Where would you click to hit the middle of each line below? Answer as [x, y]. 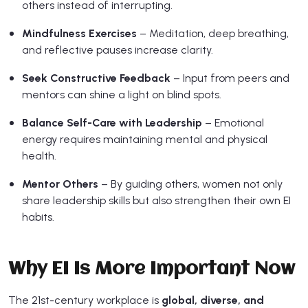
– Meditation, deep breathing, [213, 34]
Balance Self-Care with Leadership [112, 123]
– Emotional [233, 123]
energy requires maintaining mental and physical [145, 140]
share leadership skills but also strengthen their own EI [156, 201]
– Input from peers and [230, 78]
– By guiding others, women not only [190, 184]
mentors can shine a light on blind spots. [122, 95]
